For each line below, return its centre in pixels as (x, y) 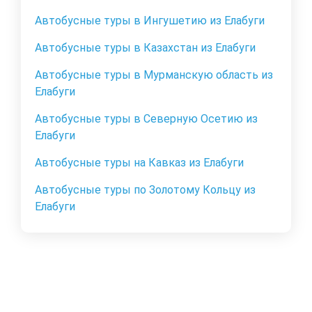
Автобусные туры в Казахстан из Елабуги (145, 47)
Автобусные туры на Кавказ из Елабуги (139, 162)
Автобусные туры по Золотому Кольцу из (145, 189)
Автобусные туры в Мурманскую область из (154, 75)
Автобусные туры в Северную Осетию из (146, 118)
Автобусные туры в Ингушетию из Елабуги (150, 20)
